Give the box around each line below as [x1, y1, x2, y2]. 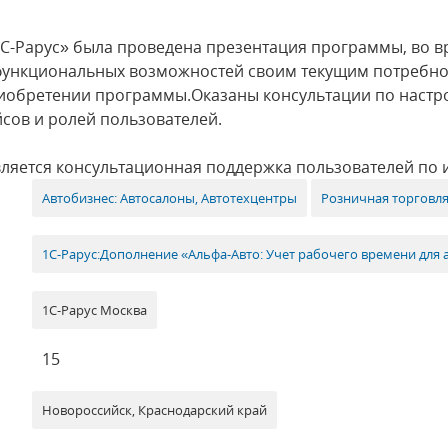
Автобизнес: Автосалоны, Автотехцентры [42, 189, 298, 207]
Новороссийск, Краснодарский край [42, 401, 268, 419]
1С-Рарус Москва [42, 301, 148, 319]
